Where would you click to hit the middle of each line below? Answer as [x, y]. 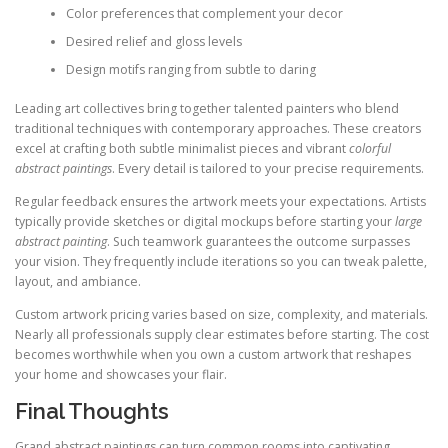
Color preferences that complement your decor [204, 14]
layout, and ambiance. [78, 281]
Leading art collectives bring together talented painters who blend [207, 108]
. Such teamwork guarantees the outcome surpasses [258, 241]
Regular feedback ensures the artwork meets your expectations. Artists [220, 201]
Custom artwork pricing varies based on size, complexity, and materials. [221, 314]
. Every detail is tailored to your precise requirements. [268, 168]
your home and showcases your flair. [121, 374]
